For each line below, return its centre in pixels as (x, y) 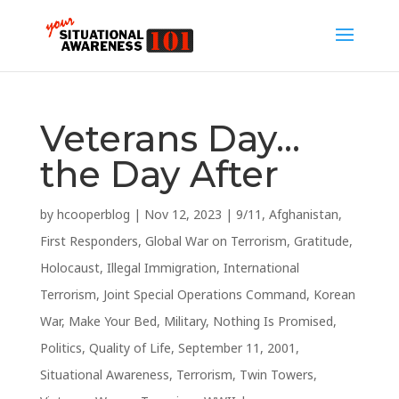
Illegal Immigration (161, 268)
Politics (61, 348)
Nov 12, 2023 (183, 214)
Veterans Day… (170, 138)
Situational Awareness (104, 375)
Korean (334, 294)
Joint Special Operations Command (204, 294)
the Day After (159, 174)
